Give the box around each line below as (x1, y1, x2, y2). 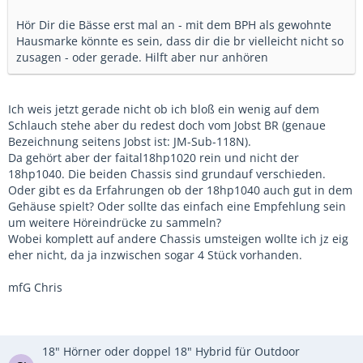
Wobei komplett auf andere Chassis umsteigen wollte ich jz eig (8, 231, 348, 247)
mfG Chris (8, 280, 62, 296)
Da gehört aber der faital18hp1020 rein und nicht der (8, 150, 299, 166)
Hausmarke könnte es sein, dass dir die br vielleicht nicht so (16, 33, 344, 49)
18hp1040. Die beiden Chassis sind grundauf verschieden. (8, 166, 326, 182)
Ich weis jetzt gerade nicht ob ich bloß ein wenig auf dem (8, 101, 319, 117)
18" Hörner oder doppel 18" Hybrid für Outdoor (42, 344, 300, 360)
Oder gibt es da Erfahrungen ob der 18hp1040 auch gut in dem (8, 182, 352, 199)
